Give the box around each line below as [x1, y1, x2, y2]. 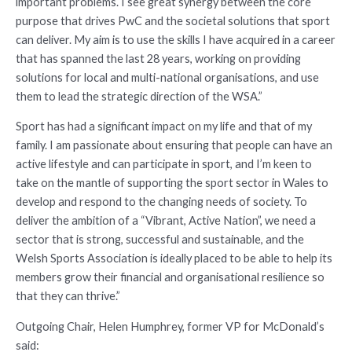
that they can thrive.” [16, 289, 120, 303]
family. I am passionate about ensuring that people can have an [16, 138, 332, 152]
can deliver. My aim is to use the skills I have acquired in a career [16, 32, 335, 46]
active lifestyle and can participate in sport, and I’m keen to [16, 157, 312, 171]
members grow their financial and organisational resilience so [16, 270, 324, 284]
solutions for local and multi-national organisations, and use [16, 70, 319, 84]
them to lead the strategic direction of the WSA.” [16, 89, 262, 103]
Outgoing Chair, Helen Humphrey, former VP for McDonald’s [16, 319, 324, 333]
